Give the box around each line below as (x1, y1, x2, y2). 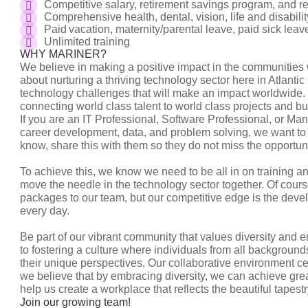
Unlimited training (44, 36, 137, 47)
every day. (20, 205, 75, 217)
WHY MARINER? (20, 48, 107, 60)
